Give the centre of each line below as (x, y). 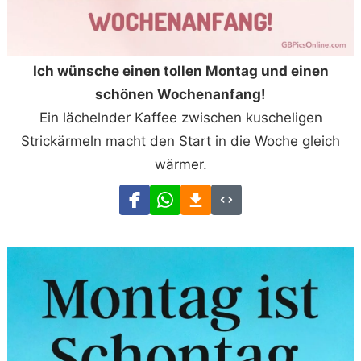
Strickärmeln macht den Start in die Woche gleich (180, 141)
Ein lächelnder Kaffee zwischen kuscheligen (180, 118)
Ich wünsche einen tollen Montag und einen (180, 71)
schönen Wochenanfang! (180, 95)
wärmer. (180, 165)
